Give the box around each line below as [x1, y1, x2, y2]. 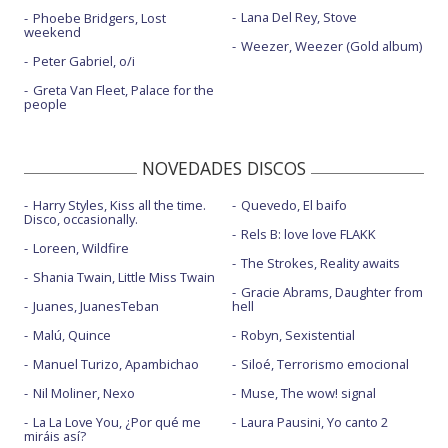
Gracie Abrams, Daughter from [240, 283, 423, 301]
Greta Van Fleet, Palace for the [33, 81, 214, 99]
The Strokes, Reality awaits [240, 254, 400, 272]
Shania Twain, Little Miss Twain [33, 268, 215, 286]
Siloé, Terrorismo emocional [240, 355, 409, 373]
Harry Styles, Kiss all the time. [33, 196, 206, 214]
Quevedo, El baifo [240, 196, 347, 214]
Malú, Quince [33, 326, 111, 344]
